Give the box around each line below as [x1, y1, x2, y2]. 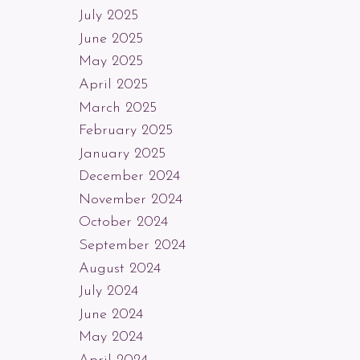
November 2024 [78, 191, 182, 207]
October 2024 [78, 215, 168, 231]
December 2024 [78, 169, 180, 185]
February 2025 [78, 123, 173, 139]
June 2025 [78, 31, 143, 47]
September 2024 [78, 238, 186, 254]
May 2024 [78, 329, 143, 346]
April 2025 [78, 76, 148, 92]
